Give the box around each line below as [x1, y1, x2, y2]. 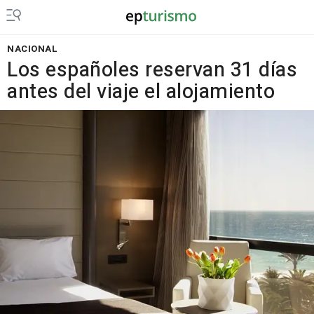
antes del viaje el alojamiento [7, 77, 275, 107]
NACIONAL [7, 42, 57, 55]
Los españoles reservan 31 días [7, 55, 297, 85]
